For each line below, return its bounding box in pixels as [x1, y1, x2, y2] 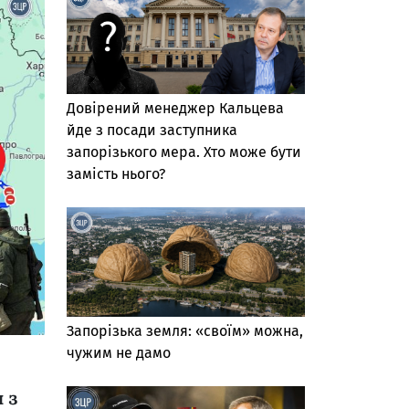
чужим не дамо [67, 344, 171, 362]
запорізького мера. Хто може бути [67, 142, 301, 161]
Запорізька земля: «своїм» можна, [67, 322, 303, 341]
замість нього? [67, 164, 169, 183]
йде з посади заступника [67, 121, 237, 139]
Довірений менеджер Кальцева [67, 99, 284, 117]
